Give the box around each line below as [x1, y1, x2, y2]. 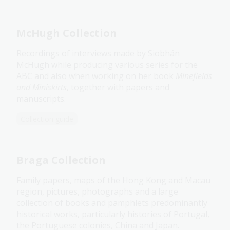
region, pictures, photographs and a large [16, 186, 178, 198]
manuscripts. [16, 93, 66, 105]
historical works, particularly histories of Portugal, [16, 208, 209, 220]
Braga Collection [16, 153, 106, 167]
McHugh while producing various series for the [16, 59, 198, 71]
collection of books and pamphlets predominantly [16, 197, 207, 209]
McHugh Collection [16, 26, 117, 41]
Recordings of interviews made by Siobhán [16, 48, 180, 60]
